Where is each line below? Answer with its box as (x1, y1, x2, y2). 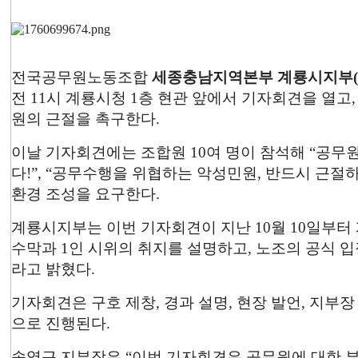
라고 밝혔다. (11, 261, 95, 277)
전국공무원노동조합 (11, 69, 148, 86)
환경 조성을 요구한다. (11, 185, 160, 202)
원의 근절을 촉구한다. (11, 110, 160, 127)
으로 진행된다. (11, 315, 110, 332)
